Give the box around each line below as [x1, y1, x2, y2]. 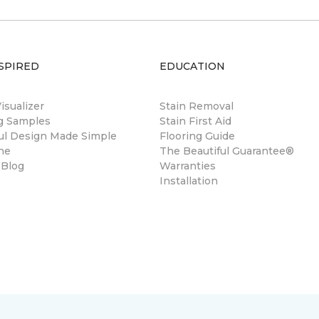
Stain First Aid [159, 115, 231, 127]
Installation [159, 174, 218, 187]
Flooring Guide [159, 130, 235, 142]
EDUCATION [159, 60, 225, 73]
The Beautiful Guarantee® [159, 145, 294, 157]
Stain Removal [159, 100, 234, 113]
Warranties [159, 159, 216, 172]
